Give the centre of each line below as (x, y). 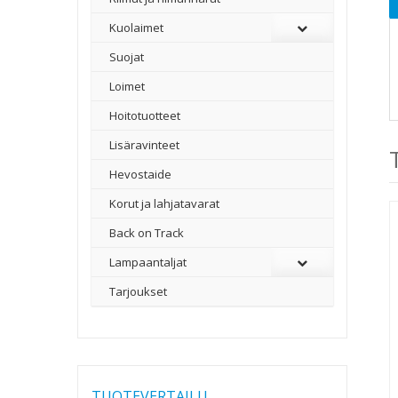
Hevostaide (140, 174)
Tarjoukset (138, 291)
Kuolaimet (136, 28)
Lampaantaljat (148, 262)
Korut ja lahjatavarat (164, 203)
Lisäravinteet (144, 145)
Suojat (127, 57)
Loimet (127, 86)
